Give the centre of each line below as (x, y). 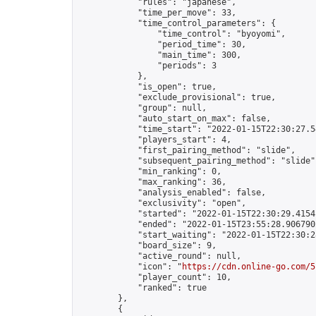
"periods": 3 (147, 66)
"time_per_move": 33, (157, 13)
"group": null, (142, 108)
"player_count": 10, (155, 277)
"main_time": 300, (160, 55)
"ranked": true (142, 288)
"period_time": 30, (162, 44)
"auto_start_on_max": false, (175, 119)
